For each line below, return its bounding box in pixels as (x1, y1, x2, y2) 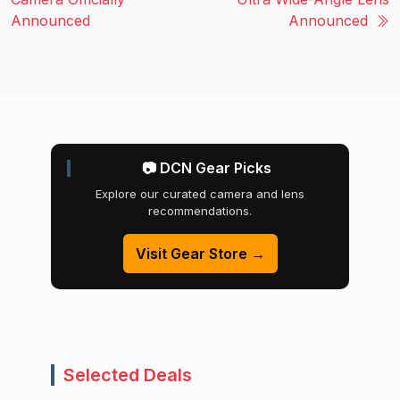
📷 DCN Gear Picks (141, 158, 271, 177)
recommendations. (148, 203, 252, 218)
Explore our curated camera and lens (96, 186, 304, 201)
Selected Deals (63, 363, 192, 386)
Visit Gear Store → (135, 244, 265, 262)
